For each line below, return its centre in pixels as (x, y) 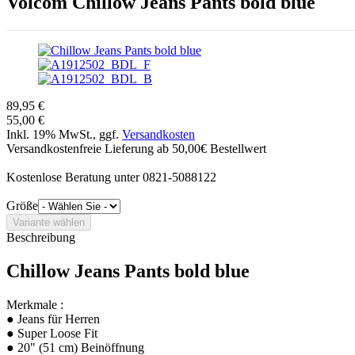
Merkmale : (35, 304)
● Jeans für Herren (53, 319)
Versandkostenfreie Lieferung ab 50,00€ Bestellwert (136, 149)
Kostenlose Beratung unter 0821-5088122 (111, 177)
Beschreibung (41, 237)
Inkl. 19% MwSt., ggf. (64, 134)
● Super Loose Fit (52, 333)
